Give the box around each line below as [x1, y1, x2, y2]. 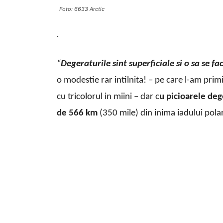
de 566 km [57, 109, 98, 118]
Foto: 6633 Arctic [59, 5, 105, 13]
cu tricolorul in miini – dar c [57, 92, 159, 102]
